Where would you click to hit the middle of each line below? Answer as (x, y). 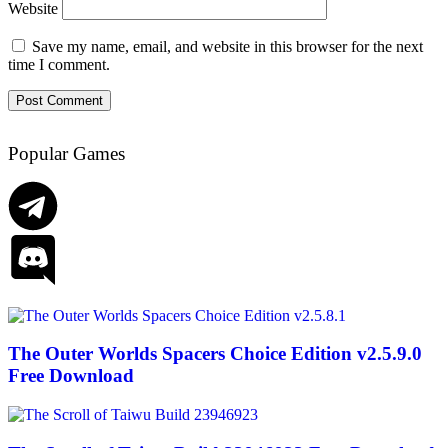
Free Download (71, 376)
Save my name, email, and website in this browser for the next (227, 46)
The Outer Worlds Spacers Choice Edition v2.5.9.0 (215, 354)
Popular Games (66, 153)
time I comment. (59, 64)
